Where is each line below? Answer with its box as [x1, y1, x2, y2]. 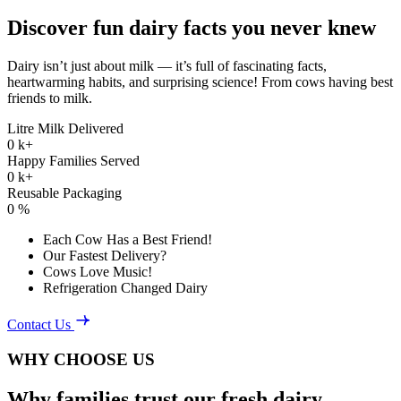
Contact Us [7, 317, 71, 333]
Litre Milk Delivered [7, 121, 124, 137]
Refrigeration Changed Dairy [43, 280, 208, 296]
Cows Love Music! [43, 264, 152, 280]
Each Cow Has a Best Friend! [43, 232, 212, 248]
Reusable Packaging [7, 185, 122, 201]
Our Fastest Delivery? [43, 248, 166, 264]
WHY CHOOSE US [7, 349, 155, 369]
